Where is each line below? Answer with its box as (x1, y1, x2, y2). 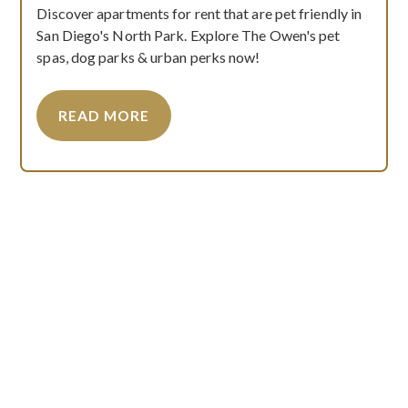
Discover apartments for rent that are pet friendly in (36, 4, 362, 22)
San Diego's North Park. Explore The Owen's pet (36, 25, 341, 44)
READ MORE (58, 107, 150, 124)
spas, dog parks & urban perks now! (36, 47, 260, 66)
